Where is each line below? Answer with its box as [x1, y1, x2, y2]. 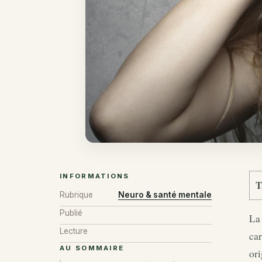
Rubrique [60, 189, 93, 199]
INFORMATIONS [60, 172, 130, 181]
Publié [60, 208, 82, 218]
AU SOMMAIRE [60, 244, 125, 253]
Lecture [60, 226, 88, 236]
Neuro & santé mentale [118, 189, 212, 199]
